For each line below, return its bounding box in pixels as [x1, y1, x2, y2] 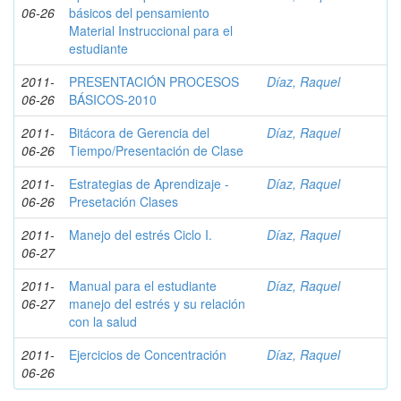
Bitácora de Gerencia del [69, 124, 209, 141]
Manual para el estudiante [69, 277, 217, 294]
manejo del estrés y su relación [69, 294, 245, 312]
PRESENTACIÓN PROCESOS [69, 73, 239, 90]
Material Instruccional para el [69, 21, 233, 39]
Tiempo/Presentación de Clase [69, 141, 243, 159]
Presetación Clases [69, 192, 178, 210]
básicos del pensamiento [69, 4, 209, 21]
